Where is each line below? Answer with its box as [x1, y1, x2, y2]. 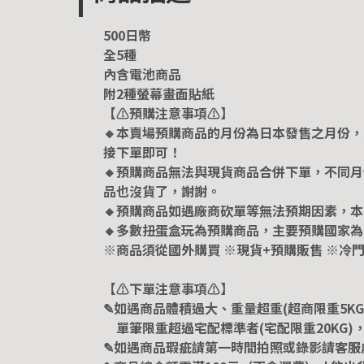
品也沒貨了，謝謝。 [103, 181, 220, 201]
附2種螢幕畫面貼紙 [103, 84, 214, 104]
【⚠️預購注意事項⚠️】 [103, 103, 233, 123]
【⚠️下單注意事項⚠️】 [103, 279, 233, 299]
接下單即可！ [103, 142, 181, 162]
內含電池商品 [103, 64, 181, 84]
